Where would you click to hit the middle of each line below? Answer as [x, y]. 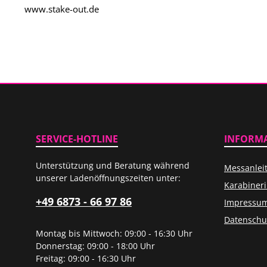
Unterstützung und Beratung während [113, 165]
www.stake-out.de [62, 9]
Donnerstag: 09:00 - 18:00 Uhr [95, 246]
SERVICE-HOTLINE [77, 139]
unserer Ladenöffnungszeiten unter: [108, 178]
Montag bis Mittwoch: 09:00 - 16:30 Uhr [114, 233]
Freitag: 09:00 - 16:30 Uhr [86, 258]
